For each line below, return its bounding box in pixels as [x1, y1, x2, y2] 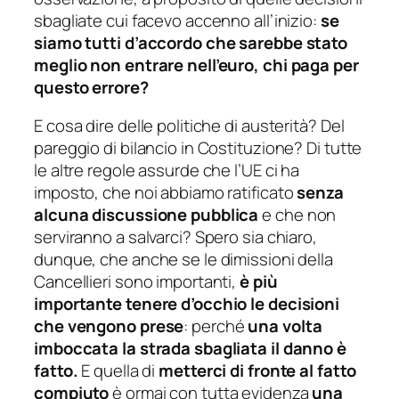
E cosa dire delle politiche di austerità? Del [34, 114, 345, 138]
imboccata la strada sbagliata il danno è [34, 337, 346, 361]
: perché [183, 314, 248, 338]
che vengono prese [34, 314, 184, 338]
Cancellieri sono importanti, [34, 270, 240, 294]
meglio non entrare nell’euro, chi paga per [34, 53, 359, 77]
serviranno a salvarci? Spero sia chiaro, [34, 225, 317, 249]
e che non [258, 203, 337, 227]
